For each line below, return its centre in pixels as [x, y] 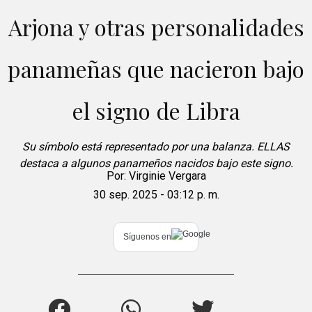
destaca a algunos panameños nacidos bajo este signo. [156, 163]
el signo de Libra [156, 110]
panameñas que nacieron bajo [156, 68]
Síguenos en [147, 237]
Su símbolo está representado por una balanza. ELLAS [156, 146]
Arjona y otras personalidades [156, 26]
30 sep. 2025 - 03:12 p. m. [156, 194]
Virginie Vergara [167, 175]
